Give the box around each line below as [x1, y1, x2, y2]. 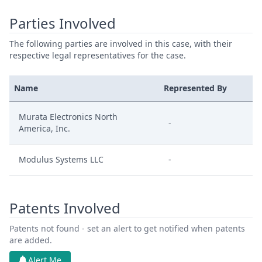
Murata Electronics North [19, 111, 118, 122]
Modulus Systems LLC [19, 154, 104, 165]
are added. [9, 235, 52, 246]
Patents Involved [9, 198, 120, 218]
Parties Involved [9, 13, 116, 33]
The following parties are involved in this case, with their [9, 38, 232, 49]
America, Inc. [19, 123, 70, 134]
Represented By [164, 82, 227, 94]
